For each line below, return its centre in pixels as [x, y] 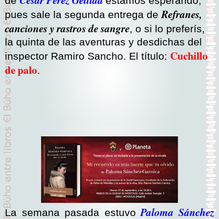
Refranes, [182, 14]
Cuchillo [189, 56]
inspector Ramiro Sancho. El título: [88, 56]
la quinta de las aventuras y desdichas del [103, 42]
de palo [21, 70]
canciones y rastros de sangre [67, 29]
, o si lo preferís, [167, 29]
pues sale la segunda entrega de [83, 15]
